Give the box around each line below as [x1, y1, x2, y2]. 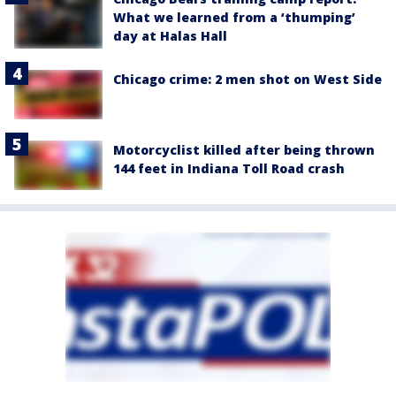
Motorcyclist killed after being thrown [113, 141, 375, 159]
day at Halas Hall [113, 27, 227, 45]
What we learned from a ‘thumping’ [113, 9, 355, 27]
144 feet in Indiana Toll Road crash [113, 160, 345, 178]
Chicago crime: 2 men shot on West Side [113, 70, 382, 88]
